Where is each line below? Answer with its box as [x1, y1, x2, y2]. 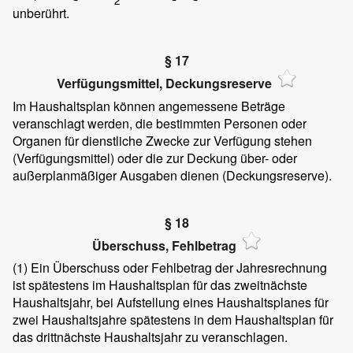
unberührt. [13, 4, 69, 23]
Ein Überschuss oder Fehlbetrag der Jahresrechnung [28, 258, 327, 277]
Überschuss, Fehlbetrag [91, 236, 236, 255]
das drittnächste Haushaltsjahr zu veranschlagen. [13, 328, 288, 347]
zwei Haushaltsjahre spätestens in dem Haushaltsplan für [13, 310, 333, 329]
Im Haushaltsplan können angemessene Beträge [13, 96, 285, 115]
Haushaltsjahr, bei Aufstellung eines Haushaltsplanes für [13, 293, 329, 312]
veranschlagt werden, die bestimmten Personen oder [13, 113, 307, 132]
